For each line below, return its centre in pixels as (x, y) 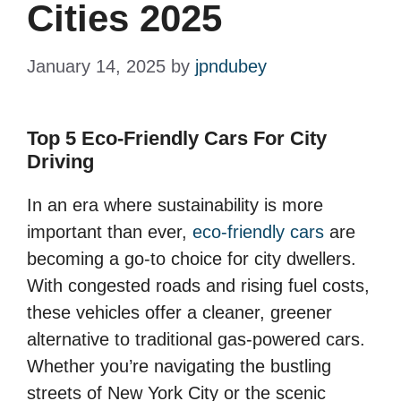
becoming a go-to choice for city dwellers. (192, 258)
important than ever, (110, 231)
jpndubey (231, 66)
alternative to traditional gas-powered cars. (196, 339)
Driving (63, 161)
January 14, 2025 (96, 66)
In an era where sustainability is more (175, 205)
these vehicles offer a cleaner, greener (179, 312)
